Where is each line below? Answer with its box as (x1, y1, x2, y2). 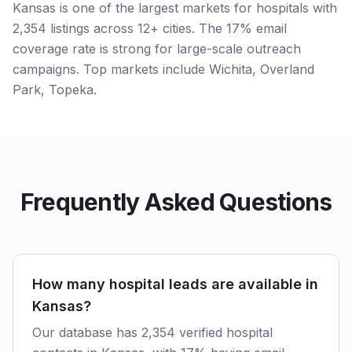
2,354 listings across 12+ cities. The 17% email (13, 20, 287, 36)
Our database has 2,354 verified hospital (32, 324, 273, 340)
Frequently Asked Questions (20, 188, 332, 216)
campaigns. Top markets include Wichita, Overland (13, 61, 314, 77)
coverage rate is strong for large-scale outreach (13, 41, 301, 57)
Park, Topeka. (13, 82, 97, 97)
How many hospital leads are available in (32, 276, 318, 292)
